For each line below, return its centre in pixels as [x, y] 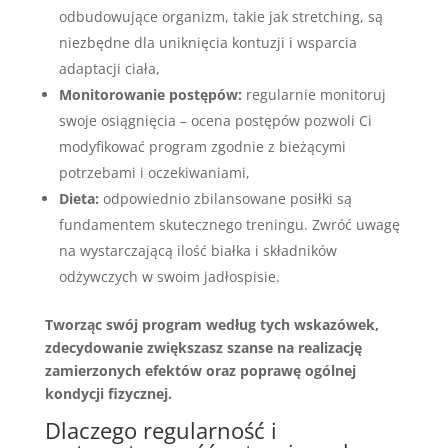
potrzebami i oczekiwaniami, [154, 172]
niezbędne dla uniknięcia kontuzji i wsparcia [207, 42]
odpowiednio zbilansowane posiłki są [225, 198]
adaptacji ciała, [109, 68]
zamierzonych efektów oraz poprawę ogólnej [200, 370]
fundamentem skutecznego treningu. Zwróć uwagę [229, 224]
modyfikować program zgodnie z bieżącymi [202, 146]
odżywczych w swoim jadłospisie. [169, 276]
